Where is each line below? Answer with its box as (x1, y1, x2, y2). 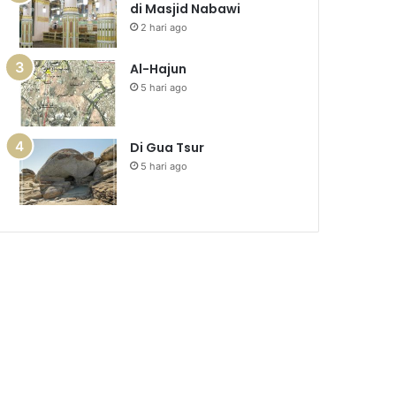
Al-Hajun (130, 60, 187, 78)
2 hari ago (141, 21, 188, 34)
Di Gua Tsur (130, 139, 205, 156)
